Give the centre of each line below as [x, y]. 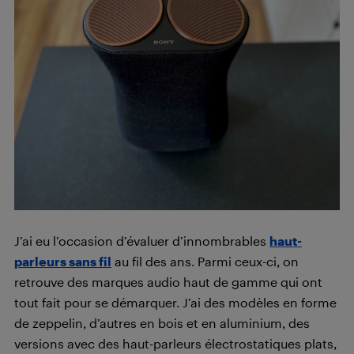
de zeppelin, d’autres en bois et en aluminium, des [162, 323]
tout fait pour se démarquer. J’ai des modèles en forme [175, 303]
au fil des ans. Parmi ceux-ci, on [205, 262]
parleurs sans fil [63, 262]
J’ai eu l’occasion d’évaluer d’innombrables [142, 241]
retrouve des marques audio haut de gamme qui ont [168, 282]
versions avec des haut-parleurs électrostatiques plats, [175, 344]
